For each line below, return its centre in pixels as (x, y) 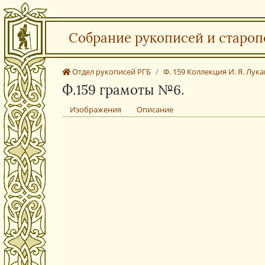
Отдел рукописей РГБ (111, 72)
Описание (155, 109)
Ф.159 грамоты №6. (123, 90)
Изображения (96, 109)
